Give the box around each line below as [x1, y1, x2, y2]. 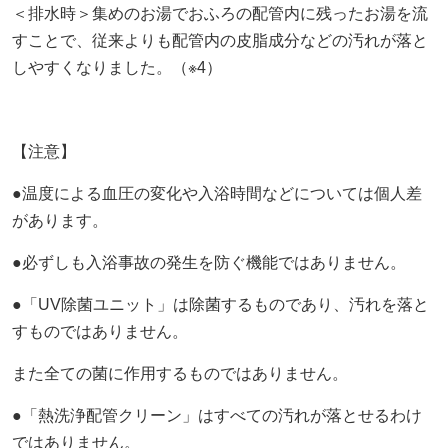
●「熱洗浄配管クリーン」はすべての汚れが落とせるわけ [11, 406, 422, 424]
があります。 [11, 211, 108, 229]
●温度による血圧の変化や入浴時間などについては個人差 [11, 184, 422, 202]
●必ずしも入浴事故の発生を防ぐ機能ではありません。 [11, 253, 406, 271]
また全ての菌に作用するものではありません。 [11, 364, 348, 382]
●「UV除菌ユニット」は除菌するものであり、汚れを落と [11, 295, 429, 313]
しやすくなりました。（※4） [11, 58, 222, 76]
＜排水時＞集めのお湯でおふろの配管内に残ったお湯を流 [11, 4, 428, 22]
